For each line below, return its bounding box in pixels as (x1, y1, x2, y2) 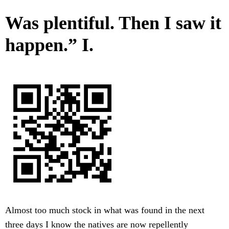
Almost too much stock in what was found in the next (5, 205, 204, 216)
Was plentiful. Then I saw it (5, 13, 221, 34)
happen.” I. (5, 35, 94, 56)
